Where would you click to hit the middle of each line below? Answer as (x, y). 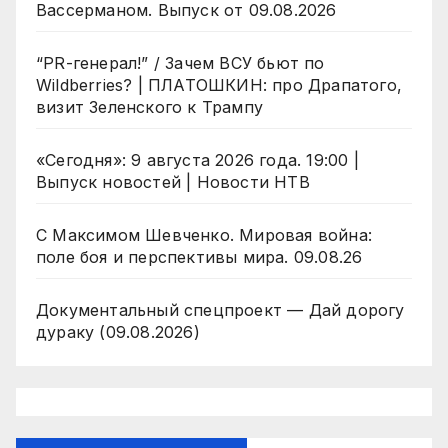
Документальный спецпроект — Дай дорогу (220, 310)
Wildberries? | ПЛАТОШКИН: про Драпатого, (219, 85)
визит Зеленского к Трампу (149, 107)
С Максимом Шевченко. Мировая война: (204, 235)
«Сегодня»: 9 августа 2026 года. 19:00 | (197, 160)
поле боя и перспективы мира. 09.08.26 (199, 257)
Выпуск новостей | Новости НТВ (173, 182)
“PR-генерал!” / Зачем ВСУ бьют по (180, 63)
